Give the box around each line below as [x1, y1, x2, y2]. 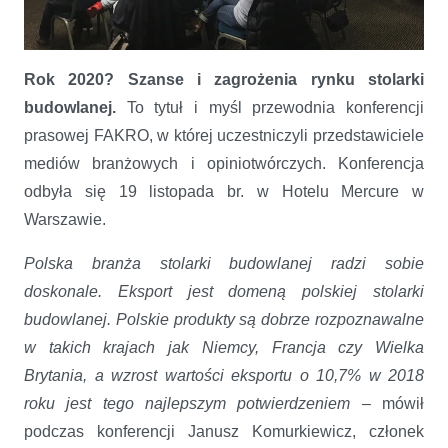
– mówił [350, 394, 425, 412]
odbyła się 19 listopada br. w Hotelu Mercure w [24, 182, 424, 200]
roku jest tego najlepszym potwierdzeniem [24, 394, 351, 412]
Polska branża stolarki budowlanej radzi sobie [24, 254, 424, 272]
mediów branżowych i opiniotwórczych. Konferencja [24, 154, 424, 172]
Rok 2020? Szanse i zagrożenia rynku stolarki [24, 70, 424, 88]
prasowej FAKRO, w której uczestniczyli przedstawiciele [24, 126, 424, 144]
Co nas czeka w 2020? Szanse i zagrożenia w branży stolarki [24, 88, 380, 103]
